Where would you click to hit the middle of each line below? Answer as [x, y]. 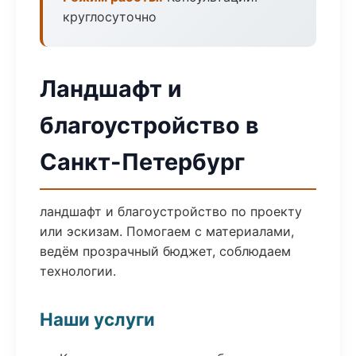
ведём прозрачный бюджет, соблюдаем [165, 251]
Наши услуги [97, 319]
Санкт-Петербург [142, 162]
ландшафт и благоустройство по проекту [171, 211]
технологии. [78, 271]
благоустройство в [149, 125]
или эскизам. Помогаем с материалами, [167, 231]
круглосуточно [110, 17]
